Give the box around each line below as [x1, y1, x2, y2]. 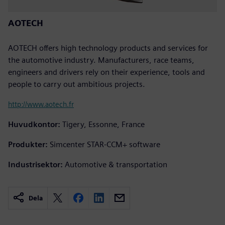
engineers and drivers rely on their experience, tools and [8, 67, 205, 77]
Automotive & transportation [65, 159, 167, 169]
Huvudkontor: [8, 119, 60, 129]
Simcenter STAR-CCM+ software [50, 139, 160, 149]
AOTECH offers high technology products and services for [8, 43, 208, 53]
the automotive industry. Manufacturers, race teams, [8, 55, 194, 65]
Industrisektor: [8, 159, 63, 169]
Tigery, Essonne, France [62, 119, 145, 129]
